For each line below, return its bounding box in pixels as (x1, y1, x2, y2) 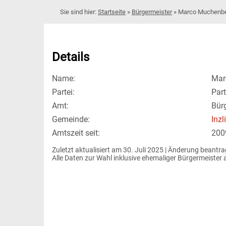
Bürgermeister (132, 8, 172, 16)
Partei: (52, 87, 75, 97)
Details (52, 49, 89, 64)
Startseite (98, 8, 126, 16)
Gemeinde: (52, 115, 90, 125)
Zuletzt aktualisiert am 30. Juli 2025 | (52, 146, 168, 154)
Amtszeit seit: (52, 128, 100, 138)
